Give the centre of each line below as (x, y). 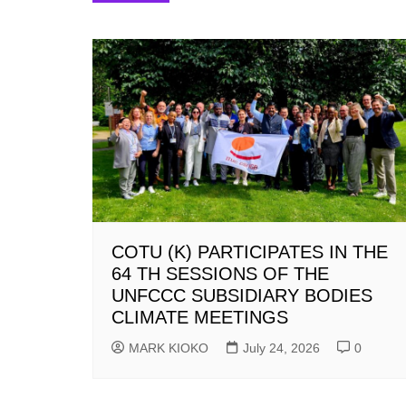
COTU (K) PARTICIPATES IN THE (250, 252)
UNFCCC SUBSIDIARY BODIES (242, 296)
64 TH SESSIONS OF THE (220, 274)
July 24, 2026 (281, 348)
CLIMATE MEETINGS (200, 318)
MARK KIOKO (169, 348)
